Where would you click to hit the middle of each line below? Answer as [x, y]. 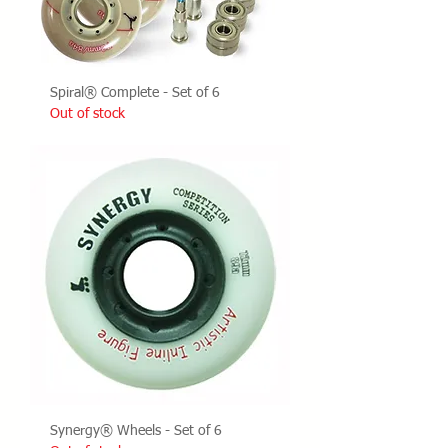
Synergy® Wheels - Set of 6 [136, 431]
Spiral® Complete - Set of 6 [135, 93]
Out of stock [87, 114]
